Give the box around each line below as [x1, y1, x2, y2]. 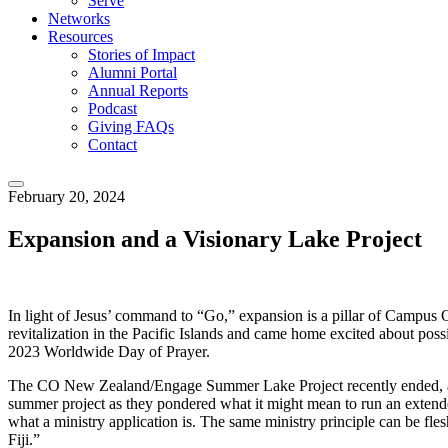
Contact [88, 136, 137, 153]
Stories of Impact [88, 46, 195, 63]
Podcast [88, 100, 137, 117]
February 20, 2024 [8, 188, 125, 205]
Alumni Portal [88, 64, 177, 81]
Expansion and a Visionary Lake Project [8, 225, 422, 252]
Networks [48, 10, 110, 27]
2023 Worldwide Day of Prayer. [8, 342, 210, 360]
